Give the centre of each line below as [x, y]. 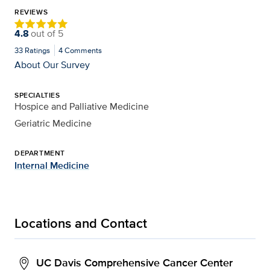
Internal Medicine [52, 165]
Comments [82, 50]
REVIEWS [31, 12]
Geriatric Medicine [53, 123]
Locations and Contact [81, 223]
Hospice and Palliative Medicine [82, 106]
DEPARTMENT [40, 153]
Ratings [36, 50]
